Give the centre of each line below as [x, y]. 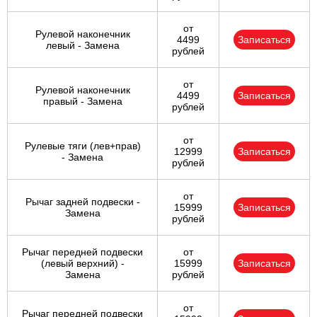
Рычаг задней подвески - [82, 202]
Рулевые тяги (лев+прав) [82, 146]
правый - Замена [82, 102]
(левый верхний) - [82, 264]
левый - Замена [82, 46]
